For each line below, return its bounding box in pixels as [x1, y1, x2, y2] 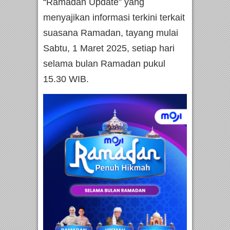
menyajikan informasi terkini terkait [43, 12, 185, 23]
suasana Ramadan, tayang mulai [43, 28, 178, 39]
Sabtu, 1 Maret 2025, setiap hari [43, 43, 175, 54]
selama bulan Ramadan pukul [43, 59, 165, 69]
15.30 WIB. [43, 74, 91, 85]
